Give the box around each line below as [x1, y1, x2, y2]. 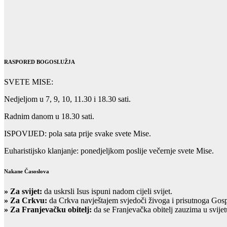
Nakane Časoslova [4, 168, 49, 174]
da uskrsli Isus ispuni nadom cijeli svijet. [44, 186, 172, 196]
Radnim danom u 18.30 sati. [4, 111, 94, 121]
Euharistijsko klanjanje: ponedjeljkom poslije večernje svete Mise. [4, 146, 214, 155]
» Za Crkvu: [4, 196, 49, 205]
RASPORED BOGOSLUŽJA [4, 58, 75, 65]
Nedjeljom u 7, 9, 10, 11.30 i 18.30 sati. [4, 94, 131, 103]
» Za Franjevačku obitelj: [4, 205, 92, 214]
